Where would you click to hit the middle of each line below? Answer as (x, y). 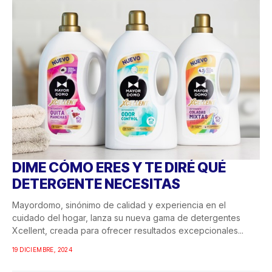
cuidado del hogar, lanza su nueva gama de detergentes (126, 218)
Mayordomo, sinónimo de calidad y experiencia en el (119, 205)
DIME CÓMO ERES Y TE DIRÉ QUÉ (119, 168)
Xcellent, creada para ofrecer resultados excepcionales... (128, 231)
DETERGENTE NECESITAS (96, 184)
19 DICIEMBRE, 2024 (42, 250)
